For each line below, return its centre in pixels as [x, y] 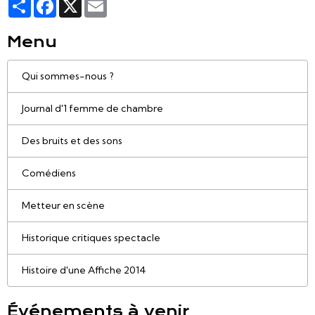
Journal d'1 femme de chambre [92, 109]
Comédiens [49, 173]
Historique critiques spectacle [91, 238]
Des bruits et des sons [72, 141]
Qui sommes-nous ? [68, 76]
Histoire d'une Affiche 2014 [84, 270]
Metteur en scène [63, 206]
